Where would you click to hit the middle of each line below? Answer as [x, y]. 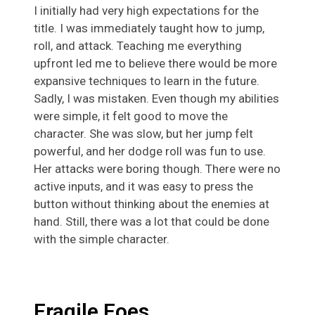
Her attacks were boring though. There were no [157, 168]
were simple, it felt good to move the [131, 116]
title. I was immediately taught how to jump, [149, 28]
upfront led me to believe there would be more [155, 63]
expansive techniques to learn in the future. [147, 81]
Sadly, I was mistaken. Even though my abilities [156, 98]
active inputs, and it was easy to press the [143, 186]
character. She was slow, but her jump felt [143, 133]
